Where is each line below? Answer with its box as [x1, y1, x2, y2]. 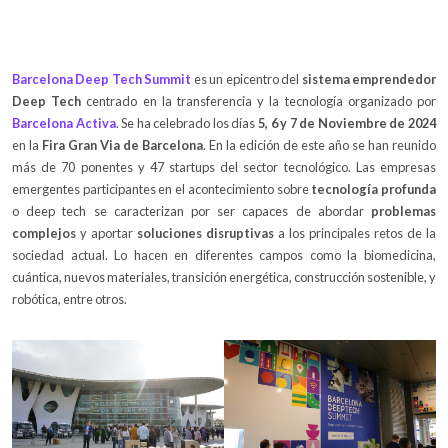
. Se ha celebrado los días [115, 114, 259, 131]
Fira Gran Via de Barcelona [42, 136, 203, 153]
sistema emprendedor [299, 70, 437, 87]
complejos [12, 224, 76, 241]
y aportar [76, 224, 137, 241]
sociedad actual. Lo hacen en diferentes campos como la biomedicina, [12, 246, 436, 263]
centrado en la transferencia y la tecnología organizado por [81, 92, 437, 109]
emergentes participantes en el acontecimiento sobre [12, 180, 312, 197]
